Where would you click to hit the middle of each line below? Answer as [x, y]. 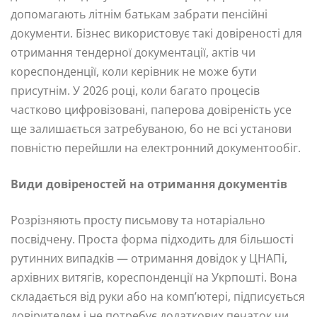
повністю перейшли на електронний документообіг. [156, 148]
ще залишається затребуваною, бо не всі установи [151, 129]
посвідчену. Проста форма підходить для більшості [152, 240]
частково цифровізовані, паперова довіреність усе [151, 110]
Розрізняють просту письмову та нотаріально [138, 220]
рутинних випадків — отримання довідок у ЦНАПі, [149, 259]
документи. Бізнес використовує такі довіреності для [156, 34]
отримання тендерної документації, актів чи [133, 53]
